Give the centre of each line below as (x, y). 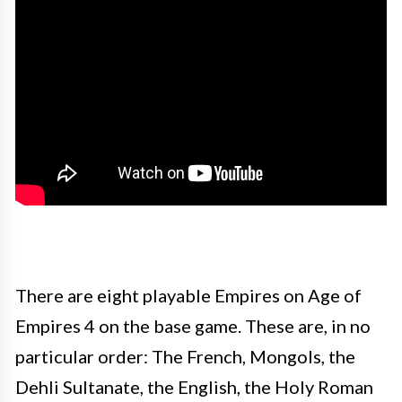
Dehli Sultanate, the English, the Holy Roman (194, 386)
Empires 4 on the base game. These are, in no (193, 325)
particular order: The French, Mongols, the (185, 356)
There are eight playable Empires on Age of (188, 295)
